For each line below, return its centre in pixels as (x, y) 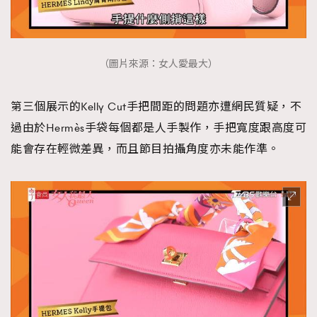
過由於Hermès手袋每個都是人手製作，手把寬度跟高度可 (158, 128)
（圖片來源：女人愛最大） (158, 64)
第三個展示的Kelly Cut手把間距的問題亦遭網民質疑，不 (156, 106)
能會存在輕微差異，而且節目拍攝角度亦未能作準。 (145, 149)
